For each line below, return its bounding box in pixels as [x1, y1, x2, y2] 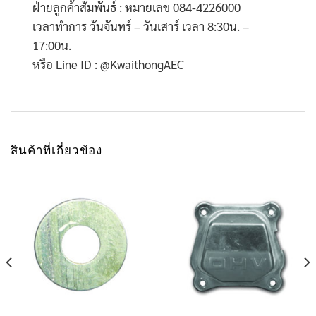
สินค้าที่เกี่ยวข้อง [11, 144, 103, 158]
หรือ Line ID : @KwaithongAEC [32, 56, 184, 73]
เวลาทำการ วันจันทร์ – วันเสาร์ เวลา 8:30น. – [32, 18, 249, 35]
